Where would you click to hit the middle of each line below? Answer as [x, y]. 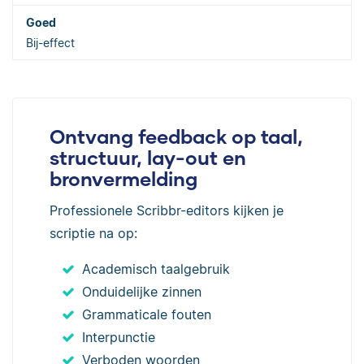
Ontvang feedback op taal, [176, 136]
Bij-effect [50, 42]
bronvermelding [123, 178]
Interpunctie [119, 337]
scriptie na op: [93, 233]
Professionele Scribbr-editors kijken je [167, 210]
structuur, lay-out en [148, 157]
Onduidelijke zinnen [142, 291]
